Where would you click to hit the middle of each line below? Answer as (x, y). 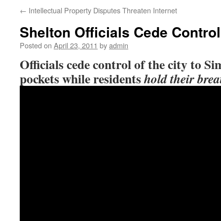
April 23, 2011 (76, 45)
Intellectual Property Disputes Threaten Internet (102, 10)
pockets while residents (82, 78)
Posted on (36, 45)
